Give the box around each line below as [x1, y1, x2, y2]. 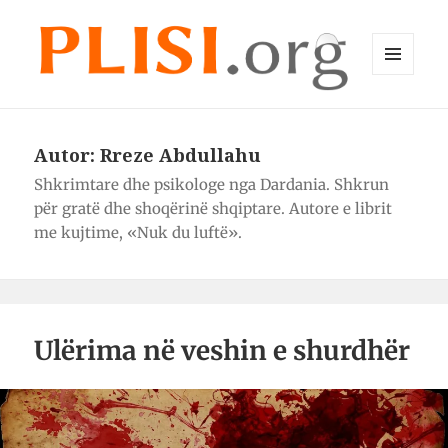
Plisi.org [34, 93, 124, 124]
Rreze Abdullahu [100, 142, 262, 167]
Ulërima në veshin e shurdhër [34, 333, 411, 367]
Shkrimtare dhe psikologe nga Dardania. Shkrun [34, 174, 390, 194]
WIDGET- [372, 108, 429, 126]
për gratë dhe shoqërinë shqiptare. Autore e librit [34, 198, 393, 218]
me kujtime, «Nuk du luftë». [34, 222, 243, 242]
